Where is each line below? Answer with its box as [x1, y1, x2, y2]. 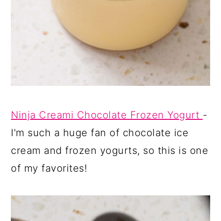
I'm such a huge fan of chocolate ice [11, 127, 189, 139]
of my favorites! [11, 162, 87, 175]
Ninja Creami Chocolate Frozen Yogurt [11, 109, 203, 121]
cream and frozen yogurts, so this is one [11, 145, 209, 157]
